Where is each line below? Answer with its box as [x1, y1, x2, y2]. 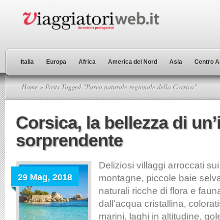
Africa [79, 58, 96, 65]
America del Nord [108, 58, 157, 65]
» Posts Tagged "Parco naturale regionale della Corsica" [38, 82, 197, 91]
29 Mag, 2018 [18, 172, 72, 182]
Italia [21, 58, 34, 65]
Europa [46, 58, 66, 65]
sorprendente [16, 130, 123, 150]
